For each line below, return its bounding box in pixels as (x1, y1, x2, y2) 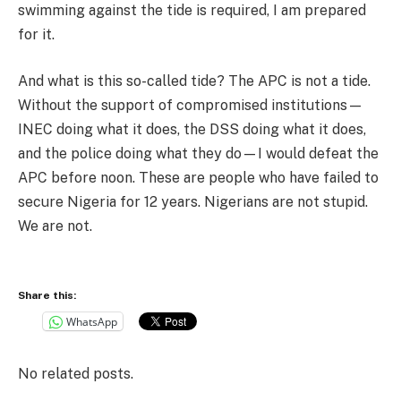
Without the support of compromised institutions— (18, 96, 363, 114)
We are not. (18, 217, 92, 235)
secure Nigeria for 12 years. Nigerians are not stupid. (18, 192, 368, 210)
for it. (18, 26, 55, 44)
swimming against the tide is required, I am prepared (18, 2, 366, 20)
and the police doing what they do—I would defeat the (18, 144, 379, 162)
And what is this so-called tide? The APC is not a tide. (18, 72, 371, 90)
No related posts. (18, 364, 133, 382)
